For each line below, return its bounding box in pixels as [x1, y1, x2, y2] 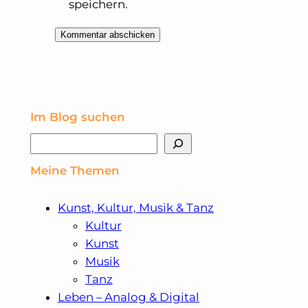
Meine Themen [30, 163, 120, 177]
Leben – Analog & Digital [57, 289, 199, 304]
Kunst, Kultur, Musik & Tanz [57, 200, 214, 214]
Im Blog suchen [30, 109, 125, 124]
